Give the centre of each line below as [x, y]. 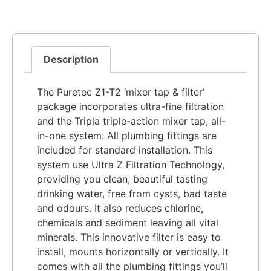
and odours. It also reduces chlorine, [120, 208]
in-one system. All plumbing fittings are [127, 135]
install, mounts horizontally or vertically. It [133, 251]
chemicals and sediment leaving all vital [128, 222]
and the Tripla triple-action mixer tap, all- [131, 121]
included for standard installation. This [125, 150]
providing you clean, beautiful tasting [122, 179]
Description [71, 59]
